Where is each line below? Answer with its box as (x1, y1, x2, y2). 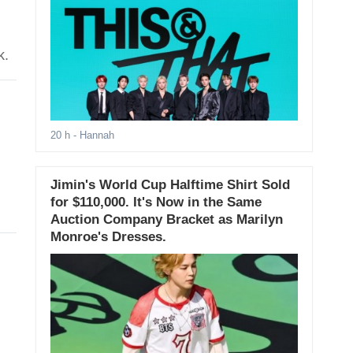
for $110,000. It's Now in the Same (50, 195, 262, 210)
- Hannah (69, 129, 114, 142)
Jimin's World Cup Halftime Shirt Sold (50, 177, 290, 193)
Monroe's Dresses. (50, 229, 166, 245)
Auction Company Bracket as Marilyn (50, 212, 283, 228)
